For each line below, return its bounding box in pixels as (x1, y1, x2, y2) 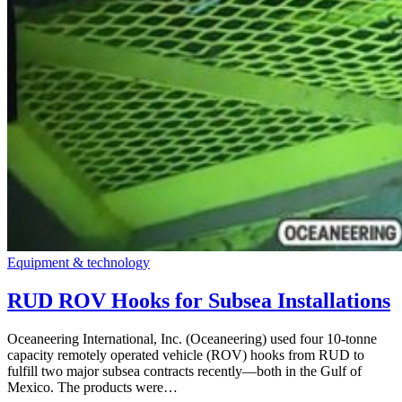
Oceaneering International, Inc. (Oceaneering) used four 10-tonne (7, 330, 377, 346)
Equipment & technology (7, 254, 150, 270)
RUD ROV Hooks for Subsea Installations (7, 288, 390, 312)
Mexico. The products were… (7, 379, 178, 395)
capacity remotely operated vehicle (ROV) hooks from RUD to (7, 346, 364, 363)
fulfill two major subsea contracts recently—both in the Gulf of (7, 363, 362, 379)
